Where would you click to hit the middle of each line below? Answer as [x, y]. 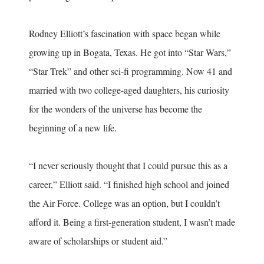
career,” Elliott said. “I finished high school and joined [129, 184]
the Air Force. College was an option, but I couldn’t [124, 203]
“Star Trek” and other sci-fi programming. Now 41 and [131, 71]
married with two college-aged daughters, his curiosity [129, 90]
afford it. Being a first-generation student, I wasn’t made [132, 222]
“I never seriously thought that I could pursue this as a [128, 166]
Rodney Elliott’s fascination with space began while [125, 34]
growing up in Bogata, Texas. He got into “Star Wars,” [130, 52]
